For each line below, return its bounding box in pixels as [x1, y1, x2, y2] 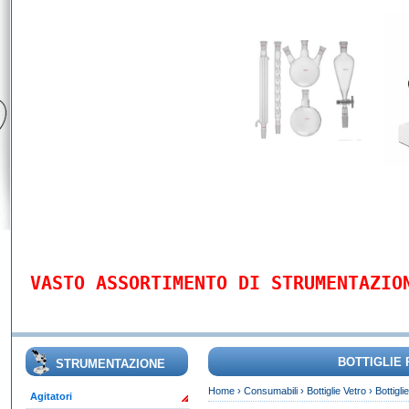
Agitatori [29, 391, 72, 403]
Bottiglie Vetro [306, 385, 366, 397]
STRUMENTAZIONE [55, 357, 165, 372]
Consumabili [243, 385, 298, 397]
